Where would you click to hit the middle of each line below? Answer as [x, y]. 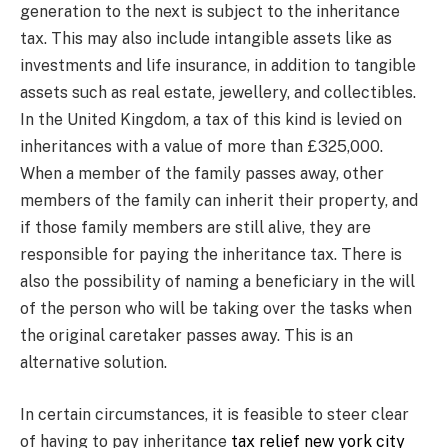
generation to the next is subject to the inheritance [210, 12]
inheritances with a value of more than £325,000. [201, 147]
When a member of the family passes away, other [202, 174]
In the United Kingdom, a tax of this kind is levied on [211, 120]
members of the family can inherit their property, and [219, 201]
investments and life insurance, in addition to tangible [218, 66]
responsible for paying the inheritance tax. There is [211, 255]
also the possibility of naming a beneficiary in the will [217, 282]
